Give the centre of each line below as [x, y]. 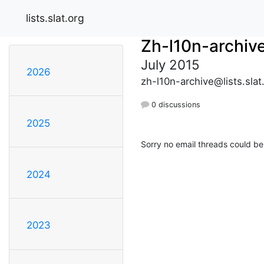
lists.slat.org [55, 18]
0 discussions [175, 104]
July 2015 [170, 64]
